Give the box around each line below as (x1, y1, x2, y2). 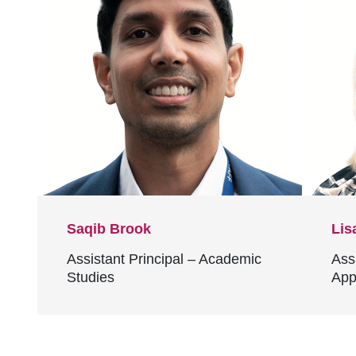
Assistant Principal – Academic (67, 251, 261, 267)
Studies (67, 269, 114, 285)
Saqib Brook (67, 221, 151, 237)
